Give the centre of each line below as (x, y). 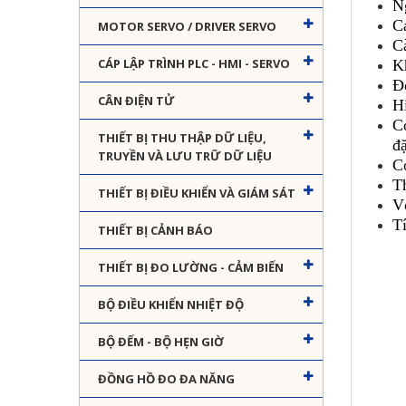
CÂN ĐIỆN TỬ (136, 101)
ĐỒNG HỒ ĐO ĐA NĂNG (166, 379)
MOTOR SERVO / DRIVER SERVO (187, 27)
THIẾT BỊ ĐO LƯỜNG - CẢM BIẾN (191, 268)
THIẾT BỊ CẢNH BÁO (155, 231)
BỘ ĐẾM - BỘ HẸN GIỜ (161, 342)
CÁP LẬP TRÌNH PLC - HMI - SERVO (194, 64)
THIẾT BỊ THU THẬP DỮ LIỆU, (182, 138)
